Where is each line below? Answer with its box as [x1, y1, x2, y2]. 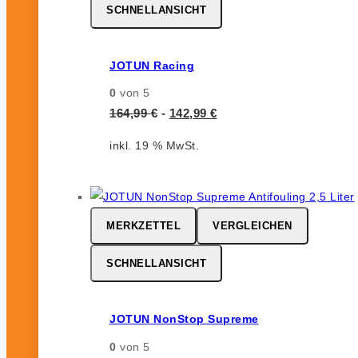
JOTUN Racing [109, 58, 194, 72]
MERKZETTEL [106, 220, 181, 233]
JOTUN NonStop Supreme [109, 312, 259, 326]
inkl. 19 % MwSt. [109, 139, 199, 153]
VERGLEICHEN [213, 220, 292, 233]
